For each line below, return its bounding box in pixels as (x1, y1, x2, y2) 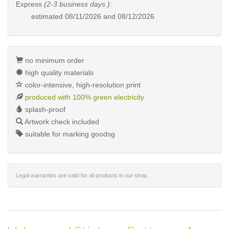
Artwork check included (23, 118, 99, 126)
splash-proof (23, 105, 65, 113)
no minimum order (23, 56, 84, 64)
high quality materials (23, 68, 94, 77)
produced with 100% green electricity (25, 93, 144, 101)
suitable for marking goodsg (23, 130, 115, 138)
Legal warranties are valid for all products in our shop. (16, 172, 148, 178)
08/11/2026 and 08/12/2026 (65, 12, 154, 20)
